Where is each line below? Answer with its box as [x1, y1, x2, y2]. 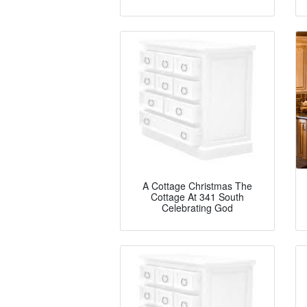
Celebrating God [162, 201, 233, 215]
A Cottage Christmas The [143, 179, 252, 193]
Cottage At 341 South [151, 190, 244, 204]
